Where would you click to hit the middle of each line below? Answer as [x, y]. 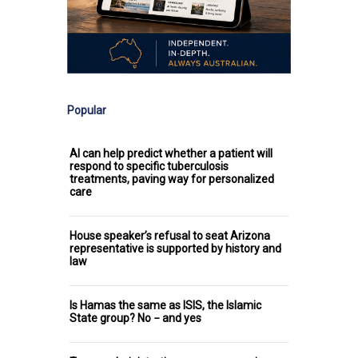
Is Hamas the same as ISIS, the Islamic [165, 306]
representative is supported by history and [175, 249]
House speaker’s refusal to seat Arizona [170, 236]
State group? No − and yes [135, 318]
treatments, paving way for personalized [172, 179]
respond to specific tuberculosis [149, 167]
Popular [87, 111]
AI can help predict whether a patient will [171, 154]
